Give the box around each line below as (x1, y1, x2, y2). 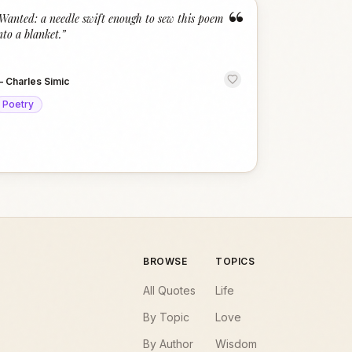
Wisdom (215, 337, 257, 350)
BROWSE (143, 255, 188, 267)
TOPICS (215, 255, 255, 267)
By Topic (143, 310, 189, 324)
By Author (143, 337, 193, 350)
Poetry (2, 98, 34, 110)
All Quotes (143, 284, 196, 297)
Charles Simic (5, 75, 69, 87)
